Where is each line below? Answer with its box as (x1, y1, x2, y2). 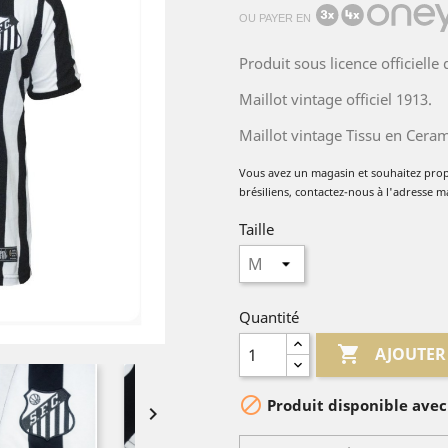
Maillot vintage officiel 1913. (239, 89, 440, 109)
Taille (239, 219, 274, 239)
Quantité (239, 307, 299, 327)
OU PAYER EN (239, 12, 311, 24)
